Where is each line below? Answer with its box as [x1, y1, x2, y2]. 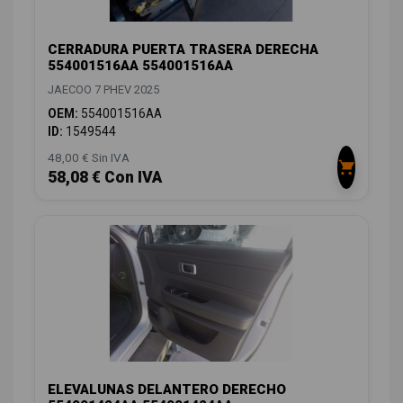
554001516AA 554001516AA [48, 57, 233, 74]
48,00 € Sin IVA [48, 149, 130, 165]
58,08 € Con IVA [48, 167, 162, 186]
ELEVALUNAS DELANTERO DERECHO [48, 381, 286, 399]
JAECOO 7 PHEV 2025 [48, 82, 159, 96]
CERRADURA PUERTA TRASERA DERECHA [48, 40, 318, 58]
